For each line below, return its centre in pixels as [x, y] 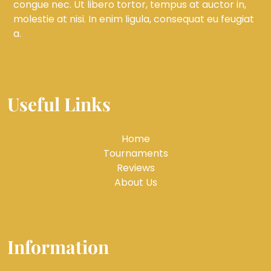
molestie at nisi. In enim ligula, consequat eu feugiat [134, 19]
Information [58, 247]
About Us [135, 183]
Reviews [135, 168]
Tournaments [135, 154]
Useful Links [59, 104]
